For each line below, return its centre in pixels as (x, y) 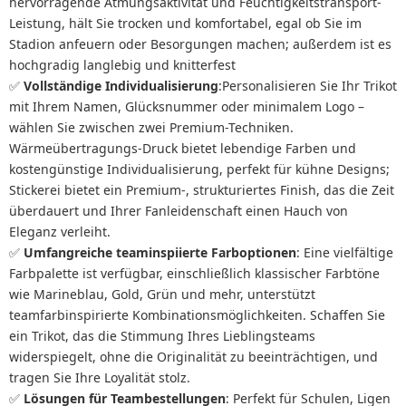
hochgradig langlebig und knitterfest (122, 64)
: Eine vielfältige (345, 252)
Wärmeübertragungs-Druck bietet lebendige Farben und (183, 148)
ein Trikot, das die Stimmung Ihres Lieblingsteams (162, 335)
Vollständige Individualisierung (119, 85)
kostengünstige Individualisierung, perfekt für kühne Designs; (199, 169)
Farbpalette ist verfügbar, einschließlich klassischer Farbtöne (194, 273)
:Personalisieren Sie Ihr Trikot (308, 85)
